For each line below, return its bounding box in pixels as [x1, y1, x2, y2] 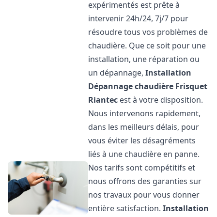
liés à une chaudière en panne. [88, 149, 200, 159]
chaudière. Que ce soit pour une [88, 40, 206, 51]
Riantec [88, 94, 118, 105]
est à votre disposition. [118, 94, 203, 105]
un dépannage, [88, 67, 146, 78]
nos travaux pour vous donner [88, 189, 200, 200]
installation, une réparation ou [88, 54, 200, 64]
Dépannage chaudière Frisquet [88, 81, 208, 92]
